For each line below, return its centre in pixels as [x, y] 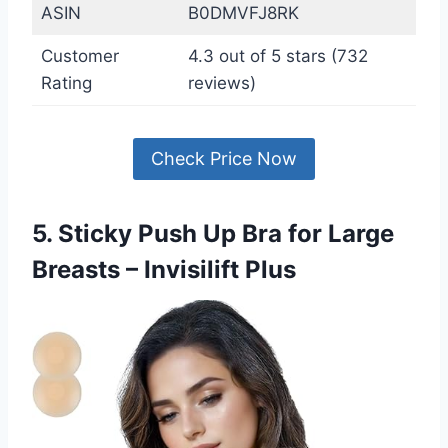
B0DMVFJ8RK [243, 12]
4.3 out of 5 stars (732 [277, 55]
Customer [79, 55]
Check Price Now [224, 158]
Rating [66, 82]
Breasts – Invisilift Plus [164, 270]
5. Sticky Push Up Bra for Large [213, 234]
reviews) [221, 82]
